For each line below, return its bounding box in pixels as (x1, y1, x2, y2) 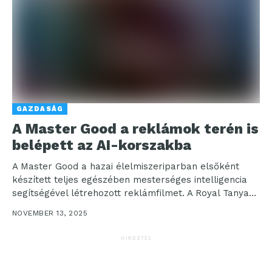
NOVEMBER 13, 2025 (12, 209, 88, 218)
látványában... (12, 214, 75, 226)
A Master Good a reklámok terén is (12, 121, 259, 138)
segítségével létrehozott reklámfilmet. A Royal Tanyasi (12, 188, 256, 199)
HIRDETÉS (120, 234, 152, 242)
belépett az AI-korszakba (12, 137, 191, 154)
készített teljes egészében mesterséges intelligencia (12, 174, 247, 186)
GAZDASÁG (16, 105, 63, 114)
